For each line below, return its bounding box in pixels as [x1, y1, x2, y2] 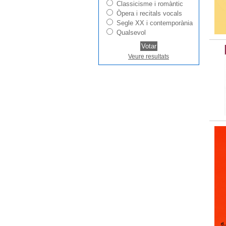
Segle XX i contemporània [116, 19, 193, 27]
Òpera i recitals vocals [116, 9, 182, 17]
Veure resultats [128, 53, 169, 60]
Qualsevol [116, 28, 146, 36]
